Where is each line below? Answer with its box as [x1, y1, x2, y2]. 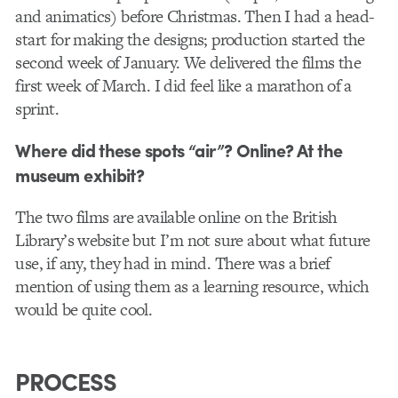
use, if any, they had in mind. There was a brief [15, 251, 330, 276]
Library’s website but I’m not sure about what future [15, 228, 370, 253]
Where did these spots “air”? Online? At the [15, 137, 343, 163]
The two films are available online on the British [15, 205, 338, 230]
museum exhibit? [15, 162, 145, 188]
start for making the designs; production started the [15, 27, 365, 52]
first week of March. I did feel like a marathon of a [15, 73, 352, 98]
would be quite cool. [15, 298, 153, 322]
